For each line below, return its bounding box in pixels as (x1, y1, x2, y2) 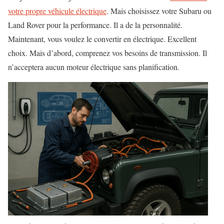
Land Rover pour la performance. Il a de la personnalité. (8, 19, 182, 30)
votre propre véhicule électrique (8, 5, 106, 16)
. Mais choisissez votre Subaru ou (106, 5, 211, 16)
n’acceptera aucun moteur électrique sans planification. (8, 61, 179, 72)
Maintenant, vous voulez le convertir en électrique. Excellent (8, 33, 196, 44)
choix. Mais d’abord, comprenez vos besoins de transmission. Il (8, 47, 207, 58)
